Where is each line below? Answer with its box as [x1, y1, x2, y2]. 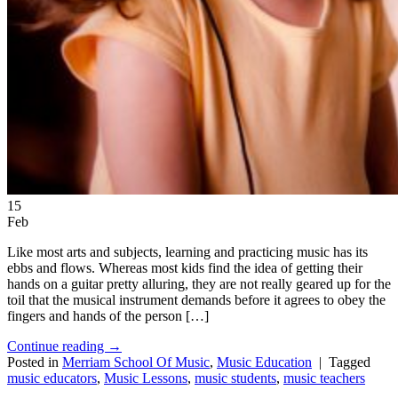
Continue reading [7, 338, 107, 354]
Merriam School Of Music [62, 354, 210, 370]
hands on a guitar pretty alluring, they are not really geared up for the [7, 276, 391, 292]
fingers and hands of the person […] [7, 308, 209, 324]
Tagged [329, 354, 370, 370]
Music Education [217, 354, 312, 370]
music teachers [283, 370, 365, 386]
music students [195, 370, 276, 386]
